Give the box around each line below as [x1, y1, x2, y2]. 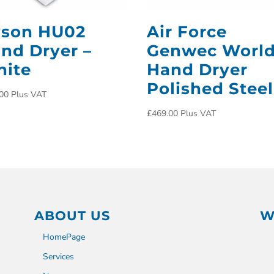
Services [42, 250, 74, 262]
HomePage [42, 231, 85, 243]
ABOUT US [34, 207, 110, 223]
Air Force [147, 21, 228, 42]
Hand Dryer [147, 59, 248, 80]
